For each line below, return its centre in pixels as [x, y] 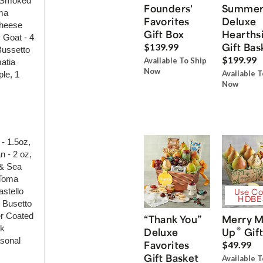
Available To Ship [176, 61]
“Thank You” [173, 219]
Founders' [168, 9]
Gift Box [164, 34]
